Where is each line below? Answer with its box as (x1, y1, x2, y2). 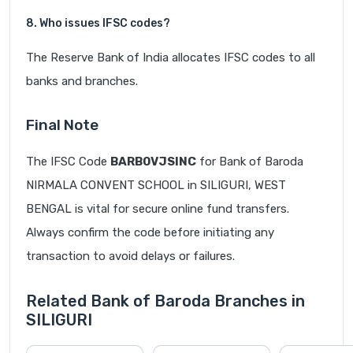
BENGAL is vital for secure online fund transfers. (26, 202, 289, 217)
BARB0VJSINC (110, 154, 196, 169)
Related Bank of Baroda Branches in (26, 292, 305, 311)
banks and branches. (26, 74, 138, 89)
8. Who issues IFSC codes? (26, 17, 170, 31)
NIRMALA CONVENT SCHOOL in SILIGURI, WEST (26, 178, 286, 193)
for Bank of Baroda (196, 154, 303, 169)
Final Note (26, 116, 98, 135)
